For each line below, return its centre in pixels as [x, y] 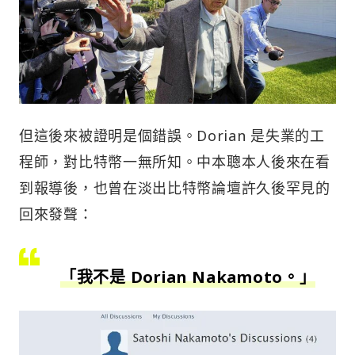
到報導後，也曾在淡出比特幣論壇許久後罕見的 [175, 187]
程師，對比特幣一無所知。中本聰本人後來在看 [175, 161]
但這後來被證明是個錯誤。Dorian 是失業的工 [172, 135]
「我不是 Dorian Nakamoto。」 [188, 277]
